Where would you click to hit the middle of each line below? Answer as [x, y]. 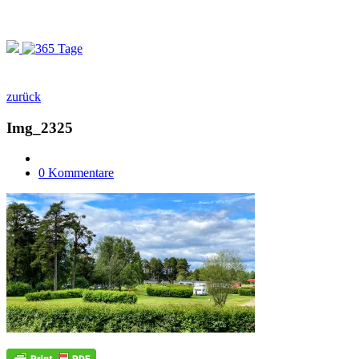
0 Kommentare [76, 173]
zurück [24, 97]
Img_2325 [40, 127]
